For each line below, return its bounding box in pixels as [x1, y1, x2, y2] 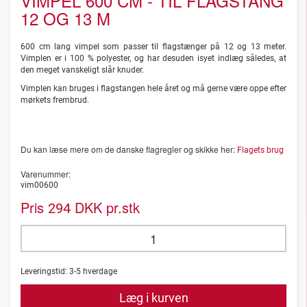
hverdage [81, 267, 117, 277]
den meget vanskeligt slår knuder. [21, 65, 144, 75]
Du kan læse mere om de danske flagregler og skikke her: [21, 143, 237, 156]
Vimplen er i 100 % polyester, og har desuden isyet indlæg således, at [21, 53, 286, 64]
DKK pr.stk [71, 197, 140, 218]
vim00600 [21, 180, 58, 191]
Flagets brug [237, 145, 284, 156]
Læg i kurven [119, 291, 188, 306]
